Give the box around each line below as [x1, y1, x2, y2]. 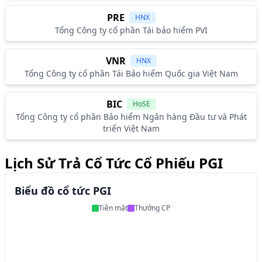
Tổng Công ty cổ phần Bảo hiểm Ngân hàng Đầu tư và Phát [15, 111, 247, 122]
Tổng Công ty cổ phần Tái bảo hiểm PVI [54, 25, 208, 36]
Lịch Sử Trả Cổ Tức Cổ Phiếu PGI [5, 153, 223, 173]
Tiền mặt [99, 203, 127, 213]
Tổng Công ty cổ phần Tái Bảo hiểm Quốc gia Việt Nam [24, 68, 238, 79]
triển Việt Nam [102, 123, 160, 134]
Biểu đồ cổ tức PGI [15, 184, 111, 198]
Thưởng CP [135, 203, 170, 213]
